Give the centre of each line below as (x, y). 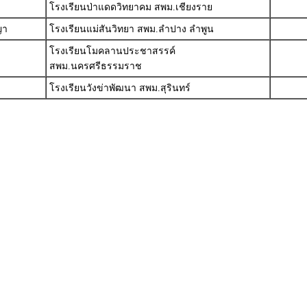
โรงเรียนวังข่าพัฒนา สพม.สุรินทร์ (120, 88)
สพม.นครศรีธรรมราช (95, 66)
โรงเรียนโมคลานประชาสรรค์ (112, 51)
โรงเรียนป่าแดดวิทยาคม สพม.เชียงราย (131, 7)
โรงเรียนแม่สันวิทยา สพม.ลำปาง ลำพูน (131, 29)
